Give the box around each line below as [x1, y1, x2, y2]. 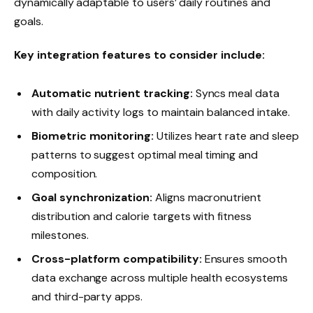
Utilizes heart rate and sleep [154, 128, 299, 143]
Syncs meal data [192, 85, 279, 101]
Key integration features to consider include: [14, 47, 265, 62]
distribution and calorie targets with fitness [31, 209, 252, 224]
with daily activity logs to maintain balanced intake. [31, 104, 290, 119]
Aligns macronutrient [152, 190, 261, 205]
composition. [31, 166, 98, 181]
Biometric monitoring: [31, 128, 154, 143]
